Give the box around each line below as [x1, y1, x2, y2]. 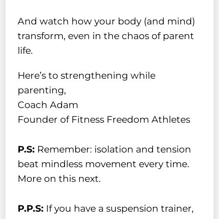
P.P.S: [18, 202, 44, 214]
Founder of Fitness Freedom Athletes [18, 113, 191, 125]
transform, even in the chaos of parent [18, 30, 195, 42]
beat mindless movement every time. [18, 158, 190, 170]
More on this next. [18, 173, 101, 184]
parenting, [18, 84, 66, 96]
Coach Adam [18, 99, 79, 110]
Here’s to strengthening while [18, 69, 156, 81]
